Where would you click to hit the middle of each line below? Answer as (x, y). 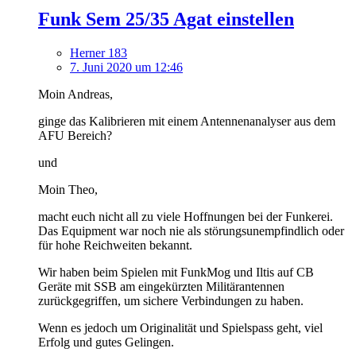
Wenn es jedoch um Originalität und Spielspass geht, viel (180, 327)
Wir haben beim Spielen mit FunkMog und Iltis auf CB (176, 272)
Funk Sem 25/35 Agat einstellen (166, 19)
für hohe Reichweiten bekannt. (115, 245)
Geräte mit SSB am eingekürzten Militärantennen (161, 286)
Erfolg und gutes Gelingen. (106, 342)
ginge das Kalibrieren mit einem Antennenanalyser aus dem (187, 121)
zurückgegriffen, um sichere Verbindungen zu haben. (171, 300)
